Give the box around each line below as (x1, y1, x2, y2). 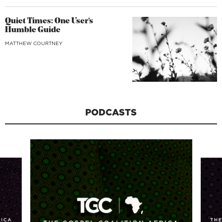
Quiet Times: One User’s (5, 17, 93, 25)
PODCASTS (85, 106, 137, 119)
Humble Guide (5, 26, 60, 34)
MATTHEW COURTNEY (5, 39, 62, 47)
